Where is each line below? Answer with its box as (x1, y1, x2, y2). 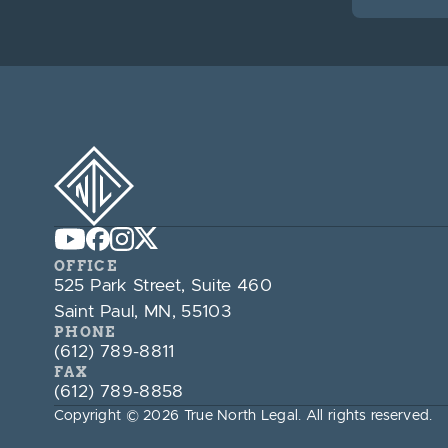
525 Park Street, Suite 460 (53, 277, 272, 295)
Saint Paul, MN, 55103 (53, 303, 232, 321)
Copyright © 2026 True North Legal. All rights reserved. (53, 409, 433, 423)
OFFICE (53, 258, 118, 274)
